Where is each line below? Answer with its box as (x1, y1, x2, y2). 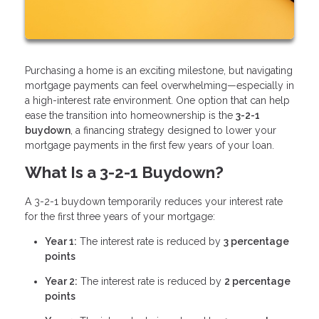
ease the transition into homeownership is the (25, 110, 236, 122)
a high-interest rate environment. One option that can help (25, 95, 290, 107)
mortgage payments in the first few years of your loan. (25, 140, 274, 152)
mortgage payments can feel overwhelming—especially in (25, 80, 294, 92)
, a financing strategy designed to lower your (70, 125, 276, 137)
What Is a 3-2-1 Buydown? (25, 163, 224, 182)
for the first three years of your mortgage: (25, 211, 215, 222)
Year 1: (45, 236, 77, 247)
